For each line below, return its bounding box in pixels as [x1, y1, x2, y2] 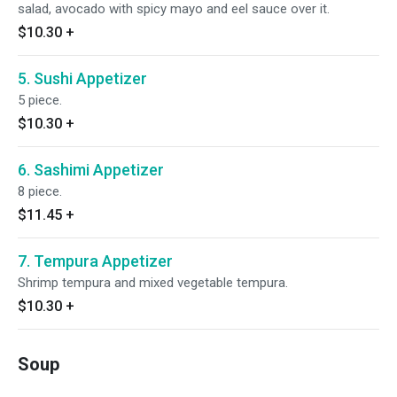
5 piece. [18, 92, 62, 108]
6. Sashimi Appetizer [18, 160, 164, 179]
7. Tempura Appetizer [18, 252, 173, 270]
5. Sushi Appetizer [18, 69, 147, 88]
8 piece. [18, 183, 62, 199]
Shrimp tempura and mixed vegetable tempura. [18, 275, 288, 291]
